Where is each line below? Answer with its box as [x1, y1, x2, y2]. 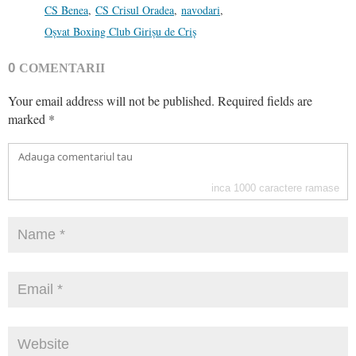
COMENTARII [19, 60, 105, 75]
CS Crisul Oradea [95, 2, 174, 17]
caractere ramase [256, 181, 339, 194]
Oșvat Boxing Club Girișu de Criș [44, 23, 196, 39]
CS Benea [44, 2, 88, 17]
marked [8, 110, 48, 127]
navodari [181, 2, 220, 17]
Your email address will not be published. [8, 91, 215, 109]
